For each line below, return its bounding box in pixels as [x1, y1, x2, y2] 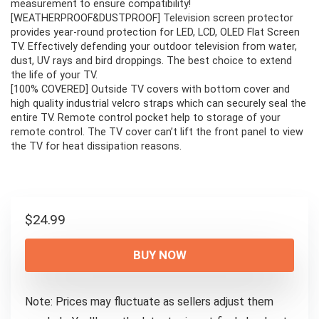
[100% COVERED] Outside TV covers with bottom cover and [11, 83, 290, 96]
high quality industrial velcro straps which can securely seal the [11, 98, 306, 110]
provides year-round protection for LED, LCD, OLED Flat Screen [11, 26, 300, 39]
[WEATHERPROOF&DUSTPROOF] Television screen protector [11, 12, 293, 25]
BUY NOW [132, 248, 187, 263]
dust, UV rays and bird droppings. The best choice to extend [11, 55, 292, 68]
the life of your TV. [11, 69, 98, 82]
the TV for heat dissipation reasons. [11, 140, 182, 153]
